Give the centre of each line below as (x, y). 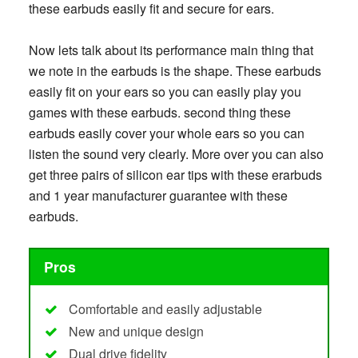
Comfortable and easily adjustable (165, 309)
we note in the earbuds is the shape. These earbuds (175, 70)
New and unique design (136, 332)
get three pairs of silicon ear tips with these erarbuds (175, 174)
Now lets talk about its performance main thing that (171, 50)
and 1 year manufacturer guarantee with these (158, 195)
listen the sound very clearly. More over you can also (176, 153)
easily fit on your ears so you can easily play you (165, 91)
